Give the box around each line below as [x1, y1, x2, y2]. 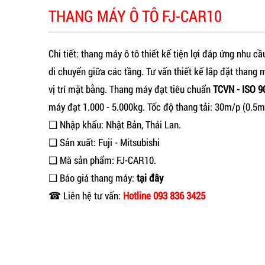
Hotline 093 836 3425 [123, 189, 205, 202]
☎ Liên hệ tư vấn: [49, 189, 123, 202]
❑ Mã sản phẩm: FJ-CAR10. [49, 153, 156, 167]
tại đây [137, 171, 163, 185]
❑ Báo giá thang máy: [49, 171, 137, 185]
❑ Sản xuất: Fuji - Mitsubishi [49, 135, 160, 149]
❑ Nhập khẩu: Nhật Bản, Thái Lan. [49, 118, 181, 131]
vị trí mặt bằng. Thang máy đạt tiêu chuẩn [49, 82, 213, 96]
